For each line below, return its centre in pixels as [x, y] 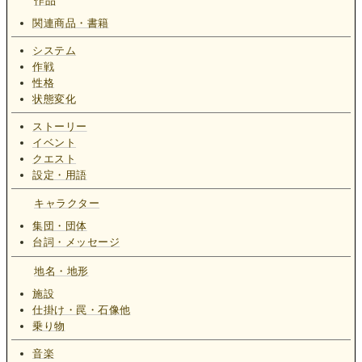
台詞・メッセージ [76, 242]
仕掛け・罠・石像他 [82, 309]
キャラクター [67, 204]
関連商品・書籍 [71, 23]
